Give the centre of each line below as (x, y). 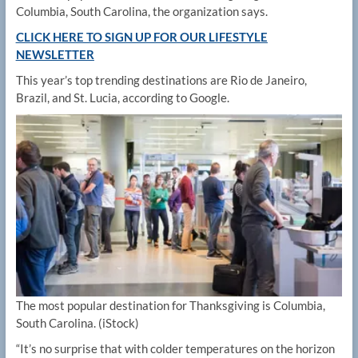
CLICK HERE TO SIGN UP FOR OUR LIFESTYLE (141, 36)
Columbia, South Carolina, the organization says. (141, 11)
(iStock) (118, 323)
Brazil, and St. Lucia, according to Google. (123, 97)
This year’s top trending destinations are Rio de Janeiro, (161, 80)
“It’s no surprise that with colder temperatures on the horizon (175, 349)
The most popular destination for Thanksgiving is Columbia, (170, 306)
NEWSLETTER (55, 54)
